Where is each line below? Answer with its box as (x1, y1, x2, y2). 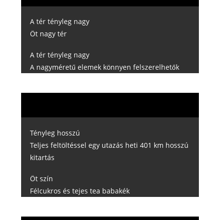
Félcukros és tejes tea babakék (29, 186, 130, 195)
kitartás (29, 152, 55, 162)
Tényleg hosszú (29, 128, 80, 137)
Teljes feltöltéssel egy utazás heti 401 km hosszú (29, 140, 189, 150)
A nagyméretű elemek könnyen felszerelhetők (29, 62, 179, 72)
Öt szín (29, 173, 53, 183)
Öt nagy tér (29, 29, 67, 39)
